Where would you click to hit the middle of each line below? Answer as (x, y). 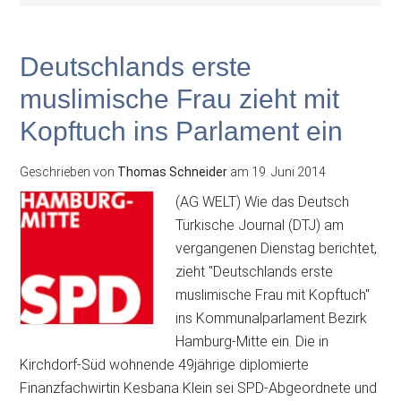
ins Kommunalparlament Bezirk (272, 318)
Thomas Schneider (173, 172)
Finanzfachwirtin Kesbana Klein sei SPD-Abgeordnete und (199, 388)
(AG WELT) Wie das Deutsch (263, 202)
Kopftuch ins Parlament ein (182, 131)
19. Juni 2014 (289, 172)
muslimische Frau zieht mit (180, 99)
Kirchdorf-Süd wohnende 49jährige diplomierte (165, 365)
